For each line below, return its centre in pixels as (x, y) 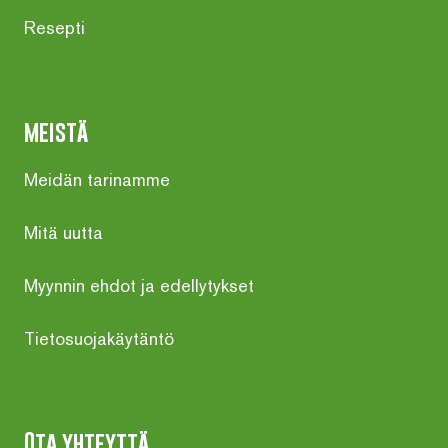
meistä (56, 132)
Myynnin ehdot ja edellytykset (139, 286)
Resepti (54, 28)
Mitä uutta (63, 233)
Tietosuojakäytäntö (99, 339)
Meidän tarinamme (97, 180)
